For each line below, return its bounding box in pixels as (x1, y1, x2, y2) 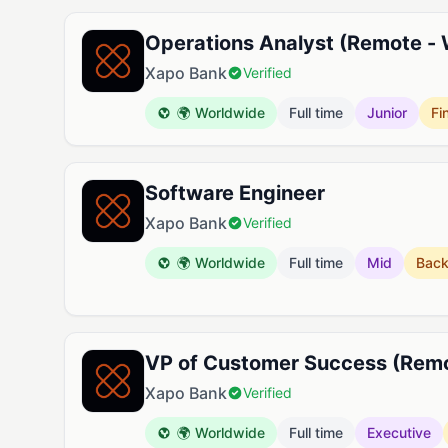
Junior (367, 104, 407, 121)
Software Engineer (145, 181, 325, 205)
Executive (367, 424, 431, 441)
